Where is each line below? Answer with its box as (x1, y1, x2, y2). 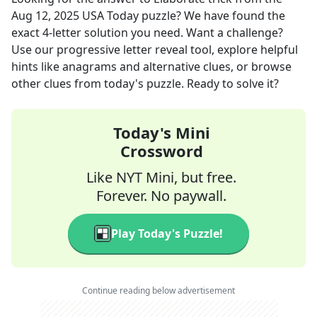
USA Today (82, 8, 139, 23)
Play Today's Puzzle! (111, 226, 223, 241)
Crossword (120, 140, 203, 161)
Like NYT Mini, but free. (86, 168, 236, 187)
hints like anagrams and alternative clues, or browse (11, 59, 292, 74)
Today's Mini (113, 122, 210, 143)
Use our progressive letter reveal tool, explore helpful (11, 42, 298, 57)
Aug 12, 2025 (11, 8, 79, 23)
